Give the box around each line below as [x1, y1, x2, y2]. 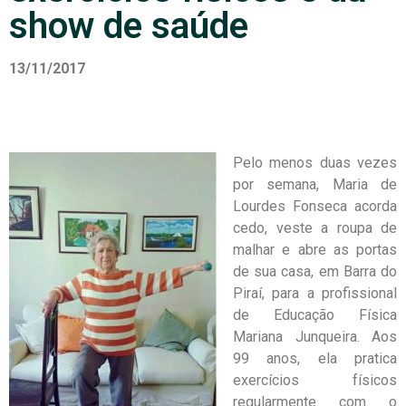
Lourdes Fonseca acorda [233, 198, 397, 216]
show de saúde [9, 5, 248, 47]
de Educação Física [233, 306, 397, 324]
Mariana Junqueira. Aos [233, 328, 397, 346]
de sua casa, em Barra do [233, 263, 397, 281]
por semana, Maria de [233, 176, 397, 194]
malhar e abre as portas [233, 241, 397, 259]
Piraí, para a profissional [233, 285, 397, 303]
